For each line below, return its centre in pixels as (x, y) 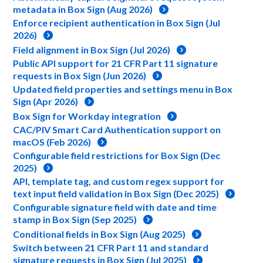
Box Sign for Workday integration (87, 116)
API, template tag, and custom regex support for (119, 181)
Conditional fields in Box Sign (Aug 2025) (100, 234)
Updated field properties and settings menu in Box (123, 89)
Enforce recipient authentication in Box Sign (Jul (117, 23)
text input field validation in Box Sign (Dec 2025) (116, 193)
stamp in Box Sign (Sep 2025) (75, 219)
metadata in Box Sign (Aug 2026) (83, 9)
